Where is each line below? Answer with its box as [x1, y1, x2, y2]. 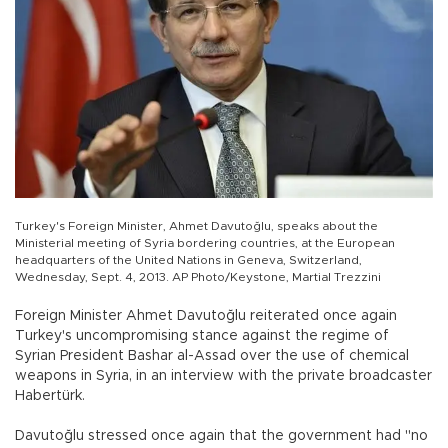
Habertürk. [15, 388, 85, 403]
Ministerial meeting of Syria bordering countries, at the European [15, 236, 395, 249]
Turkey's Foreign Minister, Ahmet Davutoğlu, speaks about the [15, 219, 378, 232]
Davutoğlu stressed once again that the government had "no [15, 428, 428, 443]
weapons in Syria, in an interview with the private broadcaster [15, 368, 432, 383]
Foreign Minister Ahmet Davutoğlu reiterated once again [15, 308, 397, 323]
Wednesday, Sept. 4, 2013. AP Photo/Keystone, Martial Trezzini [15, 270, 381, 283]
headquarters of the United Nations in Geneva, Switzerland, [15, 253, 362, 266]
